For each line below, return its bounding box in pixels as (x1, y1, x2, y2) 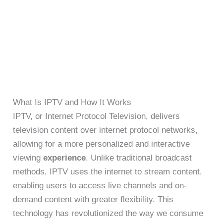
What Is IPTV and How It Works (13, 98, 132, 108)
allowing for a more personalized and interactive (13, 139, 190, 149)
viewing (13, 153, 44, 163)
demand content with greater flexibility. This (13, 195, 174, 205)
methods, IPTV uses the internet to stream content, (13, 167, 203, 177)
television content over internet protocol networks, (13, 125, 198, 135)
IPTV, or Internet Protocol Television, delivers (13, 111, 180, 121)
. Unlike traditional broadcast (86, 153, 192, 163)
